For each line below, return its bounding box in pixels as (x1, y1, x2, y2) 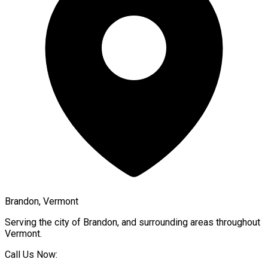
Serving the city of (5, 216, 83, 228)
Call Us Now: (5, 248, 57, 260)
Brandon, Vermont (5, 195, 78, 207)
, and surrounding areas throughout (117, 216, 260, 228)
